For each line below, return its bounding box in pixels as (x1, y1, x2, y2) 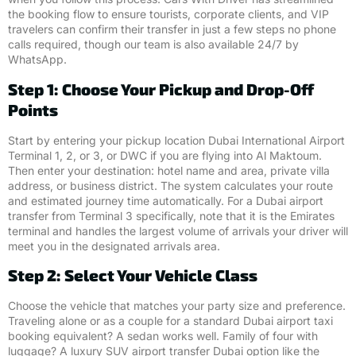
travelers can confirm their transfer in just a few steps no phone (8, 22, 336, 37)
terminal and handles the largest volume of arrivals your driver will (8, 223, 348, 238)
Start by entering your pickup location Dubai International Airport (8, 133, 345, 147)
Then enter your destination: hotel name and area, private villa (8, 163, 330, 177)
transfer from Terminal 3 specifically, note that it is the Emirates (8, 208, 335, 222)
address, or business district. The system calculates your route (8, 178, 333, 192)
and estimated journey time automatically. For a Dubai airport (8, 193, 323, 207)
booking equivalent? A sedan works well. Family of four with (8, 329, 318, 343)
